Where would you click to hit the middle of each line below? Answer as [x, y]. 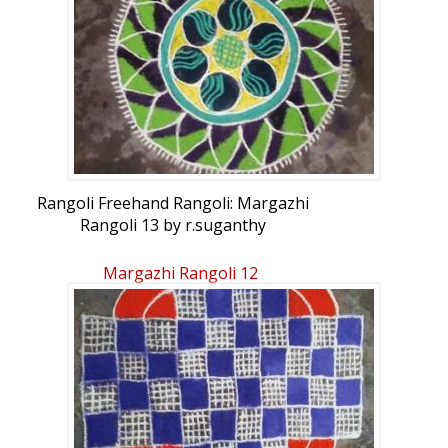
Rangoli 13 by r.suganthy [172, 225]
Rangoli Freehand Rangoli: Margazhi [172, 203]
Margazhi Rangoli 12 [180, 273]
